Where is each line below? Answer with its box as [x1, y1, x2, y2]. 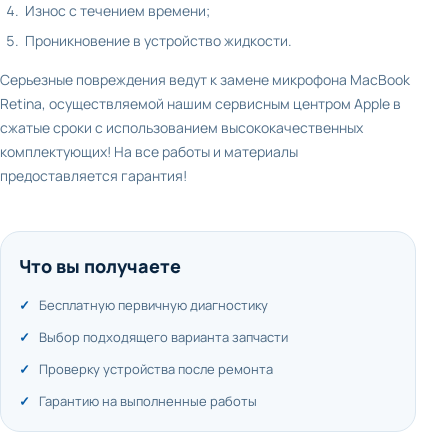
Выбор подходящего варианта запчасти [39, 328, 288, 346]
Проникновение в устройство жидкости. [25, 31, 292, 50]
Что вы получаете [19, 254, 181, 278]
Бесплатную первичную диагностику [39, 296, 268, 314]
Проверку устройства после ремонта [39, 360, 273, 378]
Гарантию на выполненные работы [39, 392, 257, 410]
